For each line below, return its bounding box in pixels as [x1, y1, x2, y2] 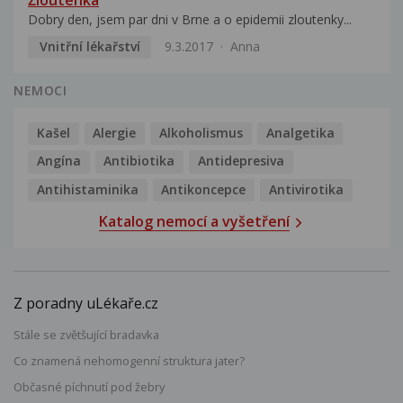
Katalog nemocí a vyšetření [99, 210, 290, 231]
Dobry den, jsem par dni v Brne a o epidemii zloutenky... [28, 11, 352, 29]
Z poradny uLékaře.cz [13, 293, 158, 314]
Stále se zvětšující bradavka [13, 326, 159, 343]
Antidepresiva [197, 152, 284, 170]
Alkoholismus [158, 124, 243, 142]
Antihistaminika [36, 180, 139, 198]
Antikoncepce [161, 180, 246, 198]
